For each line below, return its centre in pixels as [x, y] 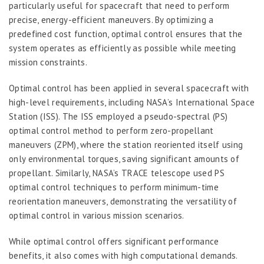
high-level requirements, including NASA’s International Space [132, 102]
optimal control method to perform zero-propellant [111, 131]
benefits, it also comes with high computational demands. [123, 255]
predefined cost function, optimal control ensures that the [126, 34]
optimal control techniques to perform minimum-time [114, 187]
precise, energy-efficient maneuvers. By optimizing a [111, 20]
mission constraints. [48, 62]
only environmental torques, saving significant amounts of [124, 159]
